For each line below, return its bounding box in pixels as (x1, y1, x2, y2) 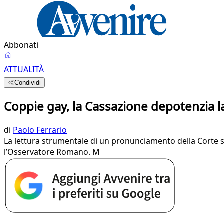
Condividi (14, 79, 41, 86)
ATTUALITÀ (4, 64, 44, 75)
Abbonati (4, 39, 38, 50)
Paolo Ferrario (13, 124, 67, 135)
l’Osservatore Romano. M (4, 146, 100, 157)
